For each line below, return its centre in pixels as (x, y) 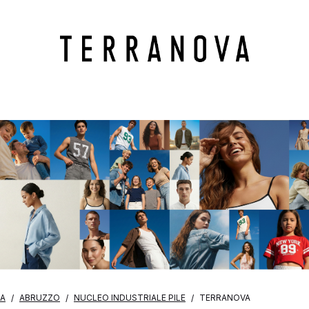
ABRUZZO (40, 298)
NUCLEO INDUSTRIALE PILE (130, 298)
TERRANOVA (225, 298)
